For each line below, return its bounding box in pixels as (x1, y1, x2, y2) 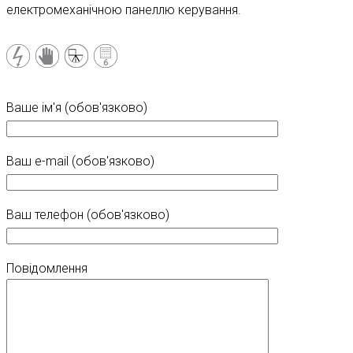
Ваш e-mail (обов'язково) (6, 154, 154, 169)
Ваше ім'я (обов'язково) (6, 100, 147, 116)
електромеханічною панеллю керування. (6, 2, 241, 18)
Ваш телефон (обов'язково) (6, 207, 169, 223)
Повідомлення (6, 261, 87, 277)
